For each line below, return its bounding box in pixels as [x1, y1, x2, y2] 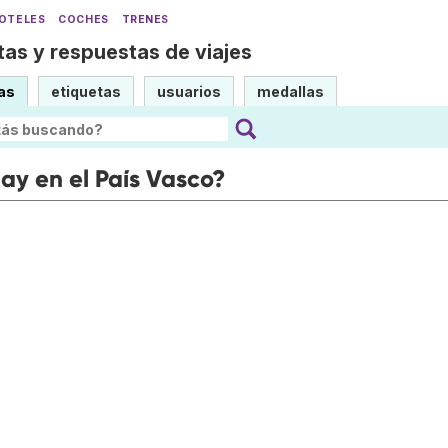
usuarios [157, 83, 221, 100]
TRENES [121, 13, 170, 26]
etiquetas [51, 83, 121, 100]
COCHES [58, 13, 109, 26]
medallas [257, 83, 324, 100]
